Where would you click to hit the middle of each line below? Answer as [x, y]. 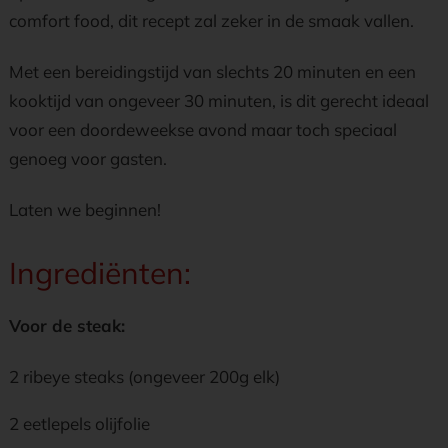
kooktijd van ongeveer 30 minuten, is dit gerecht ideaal [219, 100]
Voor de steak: [67, 325]
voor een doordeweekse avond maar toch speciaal [203, 129]
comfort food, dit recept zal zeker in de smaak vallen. [211, 20]
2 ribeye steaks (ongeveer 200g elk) [144, 376]
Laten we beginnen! [85, 209]
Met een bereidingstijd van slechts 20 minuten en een [212, 71]
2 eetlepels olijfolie [79, 423]
